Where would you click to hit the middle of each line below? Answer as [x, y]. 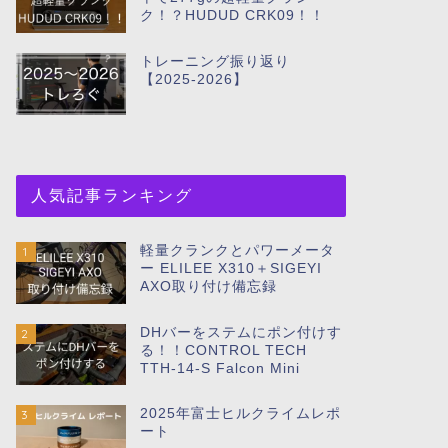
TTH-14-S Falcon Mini [219, 368]
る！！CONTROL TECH [223, 350]
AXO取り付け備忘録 [208, 286]
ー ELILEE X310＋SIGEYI [230, 268]
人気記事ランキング [111, 194]
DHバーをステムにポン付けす [240, 332]
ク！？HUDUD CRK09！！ [232, 15]
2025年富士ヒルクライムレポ [240, 414]
